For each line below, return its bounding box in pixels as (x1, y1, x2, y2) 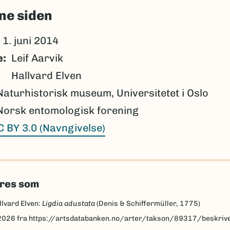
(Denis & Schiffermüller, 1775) (94, 199, 200, 208)
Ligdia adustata (42, 199, 95, 208)
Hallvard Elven (11, 69, 82, 82)
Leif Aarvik (11, 51, 63, 64)
